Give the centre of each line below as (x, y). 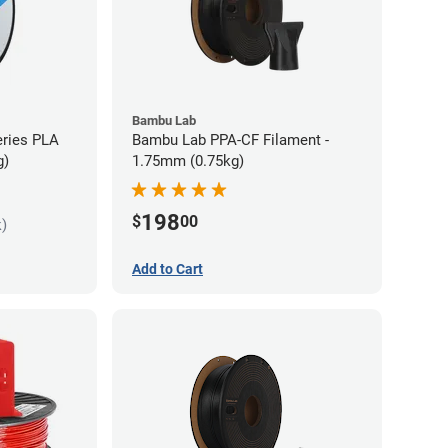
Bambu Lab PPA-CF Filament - (230, 139)
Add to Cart (167, 269)
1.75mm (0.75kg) (188, 160)
